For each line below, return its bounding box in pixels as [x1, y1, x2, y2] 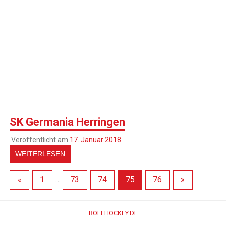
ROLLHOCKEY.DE [88, 209, 138, 217]
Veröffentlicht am [11, 135, 70, 144]
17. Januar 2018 [69, 135, 121, 144]
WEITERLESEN [15, 149, 66, 158]
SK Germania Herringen [10, 115, 126, 128]
